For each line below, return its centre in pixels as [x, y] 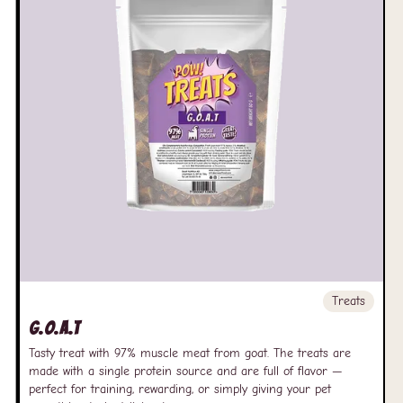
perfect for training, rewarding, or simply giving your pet [180, 389]
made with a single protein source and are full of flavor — [186, 371]
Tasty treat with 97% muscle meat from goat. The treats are [190, 353]
